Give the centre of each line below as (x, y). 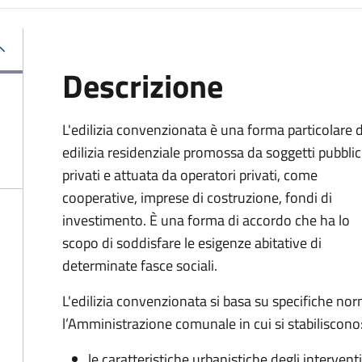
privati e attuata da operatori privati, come (190, 175)
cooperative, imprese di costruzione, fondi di (197, 198)
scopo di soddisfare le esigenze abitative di (192, 243)
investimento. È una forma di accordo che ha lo (206, 220)
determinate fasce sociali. (140, 265)
